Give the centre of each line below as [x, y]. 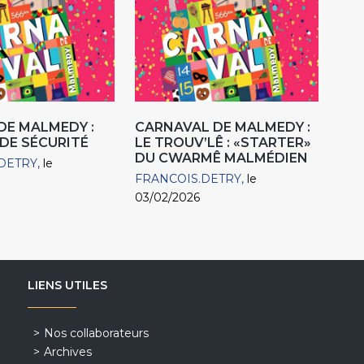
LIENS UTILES [67, 286]
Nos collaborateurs [96, 334]
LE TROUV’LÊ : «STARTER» [223, 143]
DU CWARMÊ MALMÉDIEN [222, 158]
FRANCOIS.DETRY [188, 179]
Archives [67, 352]
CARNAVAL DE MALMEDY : [223, 128]
